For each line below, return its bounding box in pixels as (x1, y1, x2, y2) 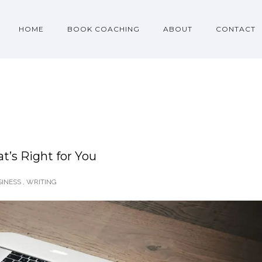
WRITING (26, 178, 57, 186)
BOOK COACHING (67, 25, 140, 33)
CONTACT (215, 25, 256, 33)
